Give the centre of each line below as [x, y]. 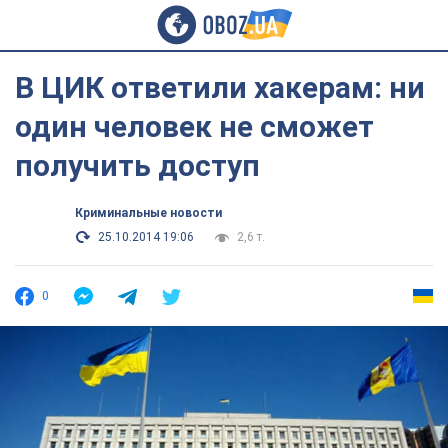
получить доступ [137, 165]
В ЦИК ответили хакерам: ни [220, 87]
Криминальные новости [148, 213]
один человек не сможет [194, 126]
